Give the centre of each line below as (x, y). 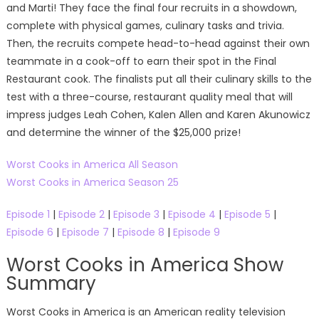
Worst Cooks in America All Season (92, 165)
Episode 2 (81, 215)
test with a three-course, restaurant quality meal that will (149, 97)
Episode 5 (247, 215)
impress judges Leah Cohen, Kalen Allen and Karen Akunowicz (158, 115)
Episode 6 (30, 232)
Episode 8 (141, 232)
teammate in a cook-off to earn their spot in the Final (141, 62)
